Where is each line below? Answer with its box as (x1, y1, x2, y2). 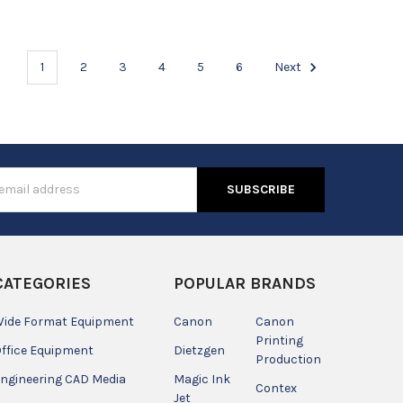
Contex (255, 380, 297, 396)
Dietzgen (173, 342, 225, 358)
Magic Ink (173, 371, 230, 387)
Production (255, 351, 321, 367)
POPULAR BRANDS (173, 273, 316, 293)
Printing (255, 332, 303, 348)
